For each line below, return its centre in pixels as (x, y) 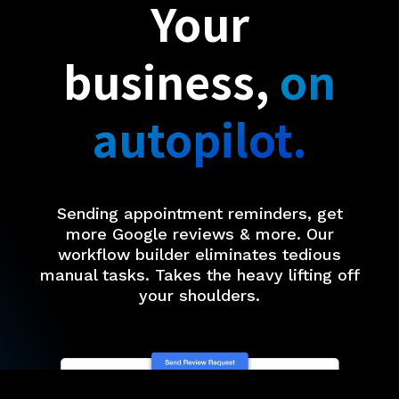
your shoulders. (199, 295)
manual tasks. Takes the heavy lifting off (199, 274)
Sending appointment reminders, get (199, 213)
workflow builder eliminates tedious (199, 254)
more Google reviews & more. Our (199, 233)
